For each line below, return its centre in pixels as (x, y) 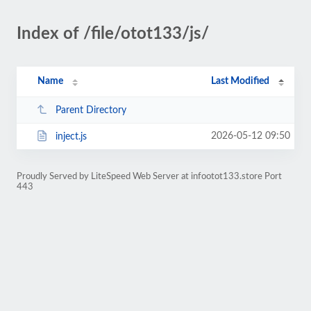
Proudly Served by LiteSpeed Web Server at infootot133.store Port (149, 176)
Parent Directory (91, 110)
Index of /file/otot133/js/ (113, 34)
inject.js (71, 136)
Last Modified (241, 81)
